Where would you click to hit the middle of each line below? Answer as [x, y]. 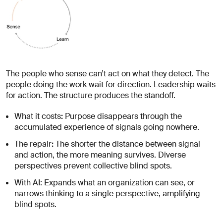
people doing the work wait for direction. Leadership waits [111, 85]
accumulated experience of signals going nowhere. [107, 127]
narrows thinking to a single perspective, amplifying [108, 194]
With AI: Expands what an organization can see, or [105, 183]
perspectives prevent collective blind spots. [93, 166]
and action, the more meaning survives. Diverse [100, 155]
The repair [33, 144]
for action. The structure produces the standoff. [91, 96]
